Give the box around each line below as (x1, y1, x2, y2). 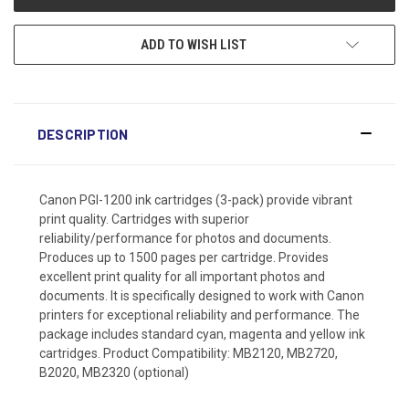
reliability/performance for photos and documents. (39, 230, 331, 246)
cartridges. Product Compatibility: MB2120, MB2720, (39, 345, 338, 361)
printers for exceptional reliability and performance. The (39, 307, 360, 322)
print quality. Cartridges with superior (39, 211, 249, 226)
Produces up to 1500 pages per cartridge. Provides (39, 249, 329, 265)
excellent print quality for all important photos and (39, 268, 325, 284)
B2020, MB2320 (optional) (39, 364, 189, 380)
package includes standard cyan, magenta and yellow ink (39, 326, 365, 341)
